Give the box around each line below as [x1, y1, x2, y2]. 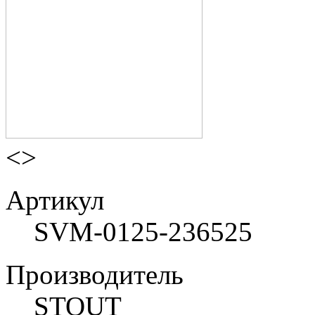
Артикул [6, 184, 104, 215]
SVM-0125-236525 [34, 216, 252, 247]
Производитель [6, 259, 184, 290]
